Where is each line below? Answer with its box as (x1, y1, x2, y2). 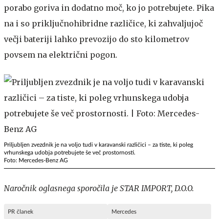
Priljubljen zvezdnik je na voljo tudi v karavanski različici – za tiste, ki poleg (4, 142, 193, 148)
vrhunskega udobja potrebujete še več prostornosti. (4, 150, 135, 156)
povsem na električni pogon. (4, 50, 117, 60)
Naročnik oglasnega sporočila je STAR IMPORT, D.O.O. (4, 183, 194, 194)
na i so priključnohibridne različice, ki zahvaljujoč (4, 19, 203, 29)
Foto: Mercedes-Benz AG (4, 157, 68, 164)
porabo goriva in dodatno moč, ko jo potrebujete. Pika (4, 3, 214, 13)
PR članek (8, 209, 33, 215)
